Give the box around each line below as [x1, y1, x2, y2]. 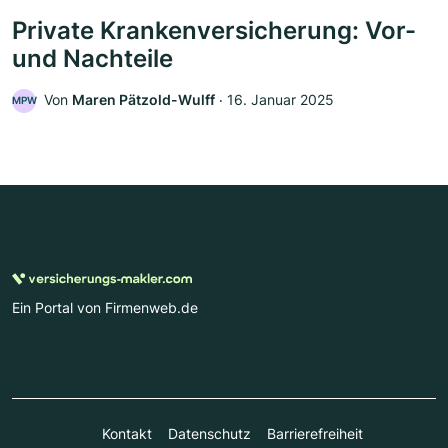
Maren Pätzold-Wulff [72, 90, 215, 108]
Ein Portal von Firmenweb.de [12, 298, 198, 316]
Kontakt [101, 424, 152, 442]
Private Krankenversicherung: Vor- [12, 15, 416, 45]
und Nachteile [12, 43, 173, 73]
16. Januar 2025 [227, 90, 334, 108]
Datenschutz [167, 424, 251, 442]
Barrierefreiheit [266, 424, 363, 442]
